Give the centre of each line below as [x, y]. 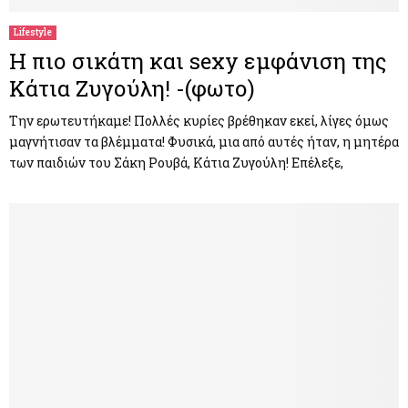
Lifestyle [33, 32]
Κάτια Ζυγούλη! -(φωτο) [132, 88]
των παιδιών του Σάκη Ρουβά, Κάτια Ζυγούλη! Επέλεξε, [176, 162]
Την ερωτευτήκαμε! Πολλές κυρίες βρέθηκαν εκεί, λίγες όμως [199, 120]
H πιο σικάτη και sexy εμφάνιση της [198, 61]
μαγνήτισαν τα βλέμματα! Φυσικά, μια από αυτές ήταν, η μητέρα [204, 141]
